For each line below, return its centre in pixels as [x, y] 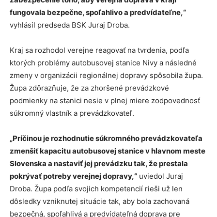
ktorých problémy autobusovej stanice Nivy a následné [103, 63]
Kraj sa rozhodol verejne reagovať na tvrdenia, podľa [99, 50]
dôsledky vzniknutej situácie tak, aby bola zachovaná [100, 201]
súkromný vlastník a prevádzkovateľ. [72, 113]
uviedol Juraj [160, 176]
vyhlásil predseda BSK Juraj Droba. [70, 25]
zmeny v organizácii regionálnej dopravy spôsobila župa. [106, 76]
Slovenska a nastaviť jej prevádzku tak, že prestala [99, 164]
